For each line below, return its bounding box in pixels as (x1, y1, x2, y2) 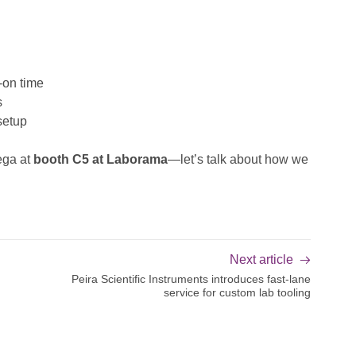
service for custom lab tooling (163, 285, 311, 299)
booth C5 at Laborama (33, 152, 168, 166)
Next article (229, 252, 293, 266)
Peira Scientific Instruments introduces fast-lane (71, 272, 311, 285)
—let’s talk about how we (168, 152, 309, 166)
